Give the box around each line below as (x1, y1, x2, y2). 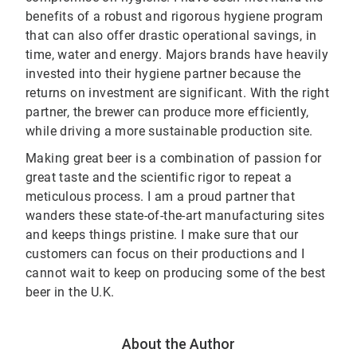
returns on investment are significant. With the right (25, 85, 330, 101)
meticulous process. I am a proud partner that (25, 189, 295, 205)
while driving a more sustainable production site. (25, 124, 316, 139)
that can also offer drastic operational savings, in (25, 28, 317, 44)
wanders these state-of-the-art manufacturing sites (25, 208, 324, 224)
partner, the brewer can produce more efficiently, (25, 104, 309, 120)
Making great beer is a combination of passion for (25, 151, 322, 167)
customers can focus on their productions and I (25, 246, 305, 262)
